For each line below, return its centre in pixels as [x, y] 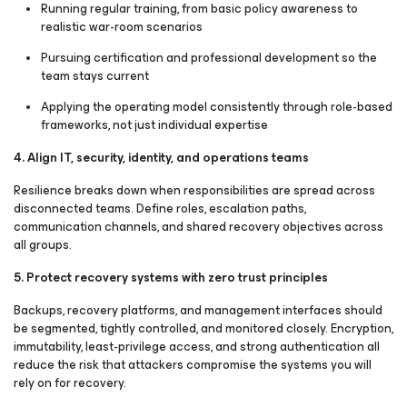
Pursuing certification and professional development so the [209, 58]
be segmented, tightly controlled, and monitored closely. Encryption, [203, 328]
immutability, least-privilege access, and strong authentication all [197, 347]
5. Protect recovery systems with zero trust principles [171, 278]
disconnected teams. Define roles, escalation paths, [160, 208]
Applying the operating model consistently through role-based [217, 107]
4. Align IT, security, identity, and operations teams [161, 158]
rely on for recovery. [70, 383]
